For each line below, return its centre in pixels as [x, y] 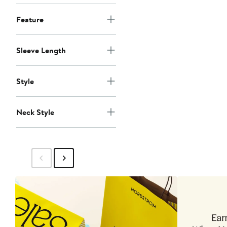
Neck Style [35, 112]
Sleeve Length [41, 50]
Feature [30, 20]
